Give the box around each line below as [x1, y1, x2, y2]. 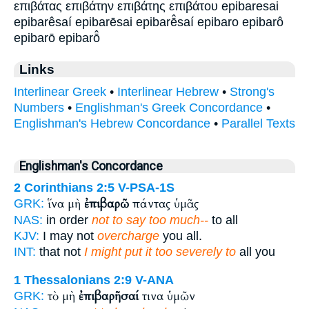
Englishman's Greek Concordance [75, 101, 263, 115]
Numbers [14, 101, 64, 115]
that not [36, 245, 84, 259]
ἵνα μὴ [48, 196, 84, 212]
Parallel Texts [221, 117, 295, 131]
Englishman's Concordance [19, 159, 163, 174]
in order [43, 213, 92, 228]
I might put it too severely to [84, 245, 236, 259]
